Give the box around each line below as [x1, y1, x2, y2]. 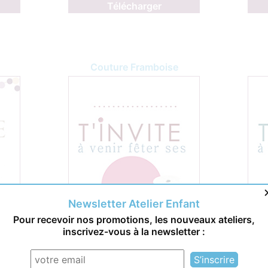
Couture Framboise [90, 61, 178, 74]
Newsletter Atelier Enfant [68, 197, 200, 210]
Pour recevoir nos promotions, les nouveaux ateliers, [13, 214, 255, 226]
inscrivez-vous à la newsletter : [63, 226, 205, 237]
